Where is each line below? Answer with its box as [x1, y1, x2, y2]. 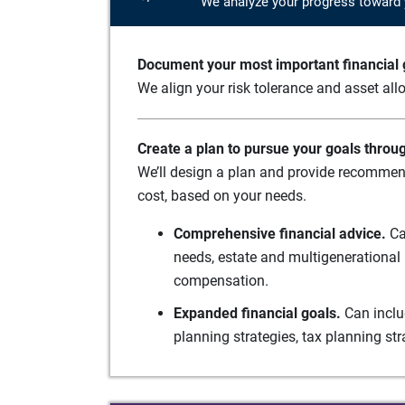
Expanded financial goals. [174, 304, 341, 322]
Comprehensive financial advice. [174, 224, 386, 242]
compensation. [174, 271, 268, 289]
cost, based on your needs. [137, 186, 306, 204]
